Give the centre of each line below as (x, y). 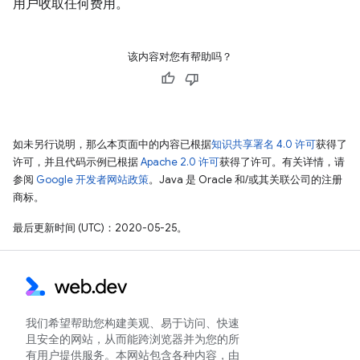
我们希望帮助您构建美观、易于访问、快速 (133, 323)
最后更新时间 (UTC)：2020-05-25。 (100, 228)
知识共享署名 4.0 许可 (264, 144)
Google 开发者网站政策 (92, 180)
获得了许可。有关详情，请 (282, 162)
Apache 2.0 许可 (180, 162)
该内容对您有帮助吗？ (180, 57)
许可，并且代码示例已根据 (77, 162)
